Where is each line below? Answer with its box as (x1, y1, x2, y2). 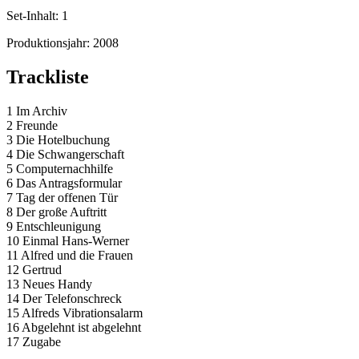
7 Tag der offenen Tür (6, 191, 118, 205)
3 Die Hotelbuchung (6, 133, 110, 147)
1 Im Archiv (6, 104, 67, 119)
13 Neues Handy (6, 277, 92, 292)
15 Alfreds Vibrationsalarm (6, 306, 143, 321)
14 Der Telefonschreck (6, 292, 122, 306)
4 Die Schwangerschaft (6, 147, 124, 162)
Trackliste (6, 67, 89, 88)
